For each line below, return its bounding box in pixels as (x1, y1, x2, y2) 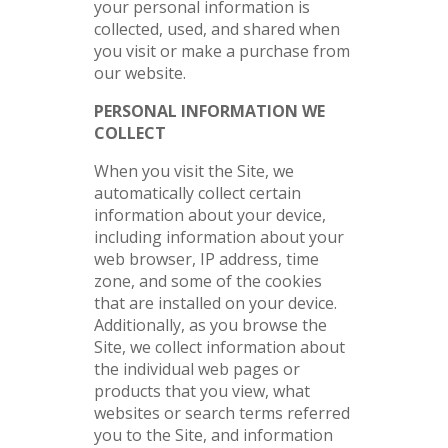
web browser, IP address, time (94, 248, 319, 270)
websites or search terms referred (94, 402, 350, 424)
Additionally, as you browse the (94, 314, 327, 336)
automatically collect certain (94, 182, 301, 204)
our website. (94, 62, 186, 84)
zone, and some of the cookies (94, 270, 322, 292)
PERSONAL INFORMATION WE (94, 100, 325, 122)
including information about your (94, 226, 344, 248)
